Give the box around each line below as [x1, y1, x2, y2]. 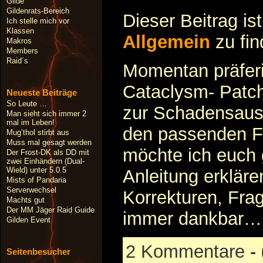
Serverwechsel [6, 186, 56, 194]
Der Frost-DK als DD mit [6, 148, 89, 157]
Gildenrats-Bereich [6, 6, 69, 15]
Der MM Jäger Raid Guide [6, 205, 95, 214]
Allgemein [123, 32, 210, 52]
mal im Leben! [6, 118, 55, 127]
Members [6, 46, 38, 55]
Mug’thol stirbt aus [6, 128, 69, 137]
